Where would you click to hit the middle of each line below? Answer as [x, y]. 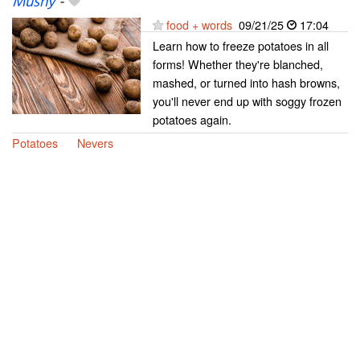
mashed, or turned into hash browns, [246, 82]
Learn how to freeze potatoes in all [241, 45]
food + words [199, 24]
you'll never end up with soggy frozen [247, 100]
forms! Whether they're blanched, [238, 63]
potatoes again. [192, 119]
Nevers [95, 142]
